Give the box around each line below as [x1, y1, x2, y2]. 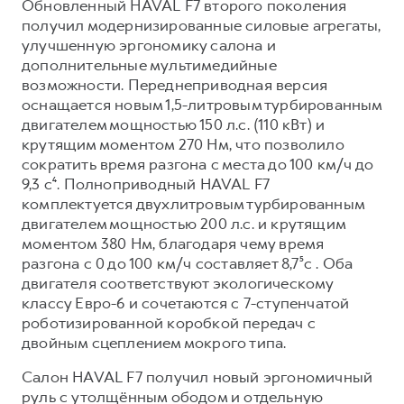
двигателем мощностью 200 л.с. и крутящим [22, 213, 346, 234]
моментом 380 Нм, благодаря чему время [22, 233, 325, 253]
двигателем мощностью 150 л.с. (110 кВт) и [22, 114, 326, 134]
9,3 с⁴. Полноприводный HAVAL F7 [22, 173, 271, 194]
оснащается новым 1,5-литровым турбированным [22, 94, 382, 115]
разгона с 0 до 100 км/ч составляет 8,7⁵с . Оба [22, 252, 353, 273]
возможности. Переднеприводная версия [22, 74, 328, 95]
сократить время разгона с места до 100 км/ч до [22, 153, 374, 174]
